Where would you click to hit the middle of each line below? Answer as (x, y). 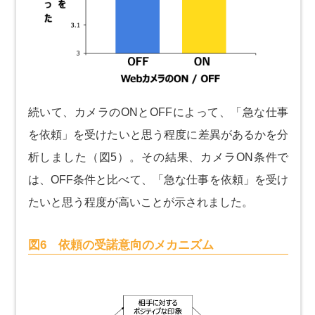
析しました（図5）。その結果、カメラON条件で (158, 157)
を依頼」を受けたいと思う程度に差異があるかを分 (158, 134)
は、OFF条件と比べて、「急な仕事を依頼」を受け (158, 179)
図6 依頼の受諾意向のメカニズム (121, 245)
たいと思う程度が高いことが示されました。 (140, 202)
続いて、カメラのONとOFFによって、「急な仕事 (158, 112)
